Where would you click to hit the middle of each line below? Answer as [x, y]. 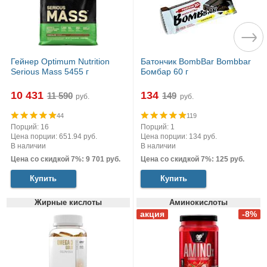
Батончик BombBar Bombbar [196, 61]
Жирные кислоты [68, 202]
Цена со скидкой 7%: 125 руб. [193, 159]
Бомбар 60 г [164, 71]
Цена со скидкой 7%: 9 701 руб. [65, 159]
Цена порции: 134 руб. [179, 137]
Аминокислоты [199, 202]
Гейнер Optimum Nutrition [60, 61]
